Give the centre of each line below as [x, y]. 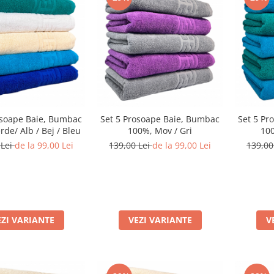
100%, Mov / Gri [160, 131]
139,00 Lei [131, 145]
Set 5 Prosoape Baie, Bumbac [160, 119]
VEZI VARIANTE [160, 220]
